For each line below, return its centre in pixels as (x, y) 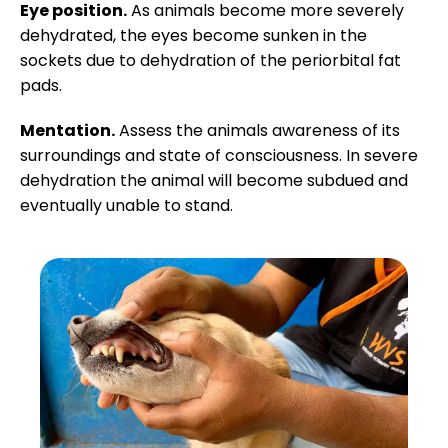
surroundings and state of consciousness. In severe (219, 155)
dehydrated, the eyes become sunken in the (193, 35)
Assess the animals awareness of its (257, 130)
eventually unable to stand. (126, 205)
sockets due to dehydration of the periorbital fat (210, 60)
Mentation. (67, 130)
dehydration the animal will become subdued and (214, 180)
